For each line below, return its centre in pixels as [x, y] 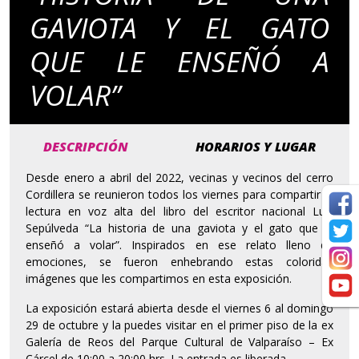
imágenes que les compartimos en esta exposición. [160, 279]
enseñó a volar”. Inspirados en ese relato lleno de [179, 245]
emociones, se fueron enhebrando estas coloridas [179, 262]
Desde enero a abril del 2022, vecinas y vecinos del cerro [179, 178]
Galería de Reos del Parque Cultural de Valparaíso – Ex [179, 342]
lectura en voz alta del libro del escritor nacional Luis [179, 212]
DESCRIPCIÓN [86, 147]
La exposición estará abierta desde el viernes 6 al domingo [179, 309]
